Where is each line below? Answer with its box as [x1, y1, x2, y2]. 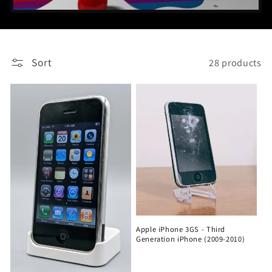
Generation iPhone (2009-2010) [136, 233, 245, 244]
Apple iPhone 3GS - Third [136, 223, 226, 234]
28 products [209, 56, 262, 69]
